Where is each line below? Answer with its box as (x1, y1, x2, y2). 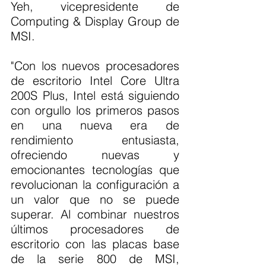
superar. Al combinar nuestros (11, 207, 179, 222)
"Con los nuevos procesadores (11, 58, 179, 74)
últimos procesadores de (11, 221, 179, 237)
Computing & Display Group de (11, 14, 179, 29)
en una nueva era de (11, 118, 179, 133)
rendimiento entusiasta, (11, 132, 179, 148)
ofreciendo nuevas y (11, 147, 179, 163)
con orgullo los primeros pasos (11, 103, 179, 118)
